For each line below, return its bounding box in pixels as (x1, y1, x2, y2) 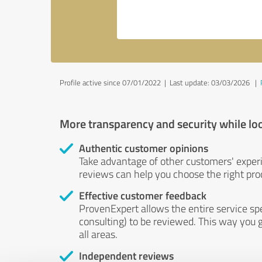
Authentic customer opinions (79, 140, 208, 156)
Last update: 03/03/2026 (170, 77, 250, 88)
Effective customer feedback (79, 188, 206, 203)
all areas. (79, 227, 118, 241)
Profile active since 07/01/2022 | (60, 77, 170, 88)
